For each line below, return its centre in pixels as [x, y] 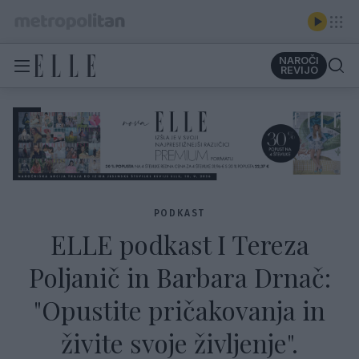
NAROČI [299, 61]
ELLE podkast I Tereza [179, 244]
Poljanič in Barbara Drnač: [179, 277]
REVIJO [299, 70]
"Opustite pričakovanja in [179, 310]
